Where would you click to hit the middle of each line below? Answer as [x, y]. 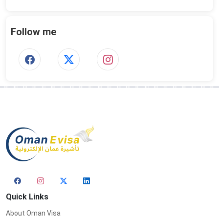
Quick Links [27, 197]
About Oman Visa [33, 213]
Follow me [33, 32]
